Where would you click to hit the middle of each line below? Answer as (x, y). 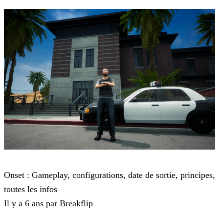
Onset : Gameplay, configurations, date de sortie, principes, (109, 175)
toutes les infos (31, 189)
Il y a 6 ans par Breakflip (48, 204)
